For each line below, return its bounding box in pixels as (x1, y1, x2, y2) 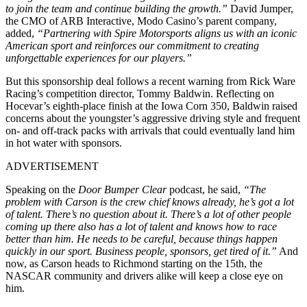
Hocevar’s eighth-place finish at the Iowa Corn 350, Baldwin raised (5, 99, 297, 112)
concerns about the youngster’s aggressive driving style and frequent (5, 112, 300, 124)
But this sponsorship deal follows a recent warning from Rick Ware (5, 75, 295, 87)
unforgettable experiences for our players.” (5, 51, 192, 64)
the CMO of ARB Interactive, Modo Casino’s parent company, (5, 14, 277, 27)
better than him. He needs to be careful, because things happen (5, 232, 278, 245)
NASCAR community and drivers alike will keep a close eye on (5, 269, 283, 282)
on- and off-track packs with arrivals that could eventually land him (5, 124, 295, 136)
